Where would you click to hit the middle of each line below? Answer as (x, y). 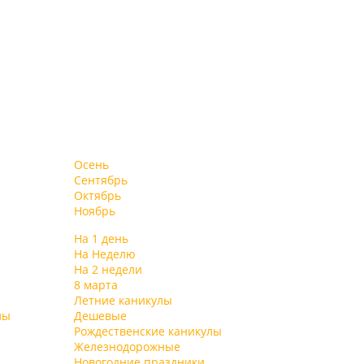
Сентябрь (101, 180)
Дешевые (100, 316)
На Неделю (105, 254)
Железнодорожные (127, 347)
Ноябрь (95, 211)
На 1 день (101, 238)
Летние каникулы (123, 300)
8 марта (96, 285)
